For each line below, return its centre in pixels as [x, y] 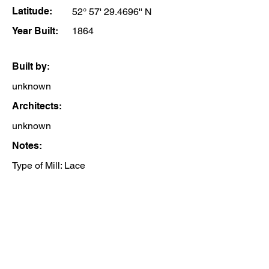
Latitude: [32, 11]
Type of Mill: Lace [49, 165]
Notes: [27, 146]
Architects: [37, 106]
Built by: [31, 66]
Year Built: [35, 31]
